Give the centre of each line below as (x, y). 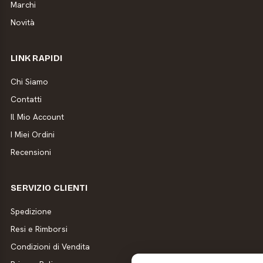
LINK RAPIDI (36, 58)
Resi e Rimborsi (39, 229)
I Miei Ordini (32, 134)
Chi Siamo (29, 81)
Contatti (26, 99)
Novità (22, 22)
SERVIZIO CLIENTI (49, 188)
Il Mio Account (37, 117)
